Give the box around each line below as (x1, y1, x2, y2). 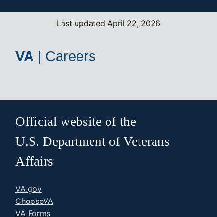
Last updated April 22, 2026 (57, 18, 160, 29)
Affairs (15, 154, 53, 169)
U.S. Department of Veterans (15, 134, 170, 149)
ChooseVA (15, 196, 53, 206)
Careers (46, 48, 96, 64)
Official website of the (15, 114, 136, 129)
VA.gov (15, 184, 42, 194)
